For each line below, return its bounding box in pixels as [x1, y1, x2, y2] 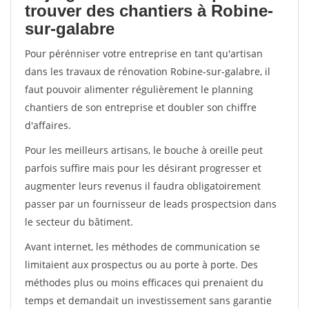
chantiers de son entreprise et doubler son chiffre [25, 101, 257, 114]
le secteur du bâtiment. [25, 215, 133, 228]
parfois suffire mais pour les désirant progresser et [25, 161, 261, 175]
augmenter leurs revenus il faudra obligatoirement [25, 179, 261, 192]
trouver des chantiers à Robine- [25, 1, 273, 20]
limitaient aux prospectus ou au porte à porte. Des [25, 258, 258, 271]
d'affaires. [25, 119, 71, 132]
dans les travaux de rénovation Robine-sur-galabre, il [25, 65, 270, 78]
